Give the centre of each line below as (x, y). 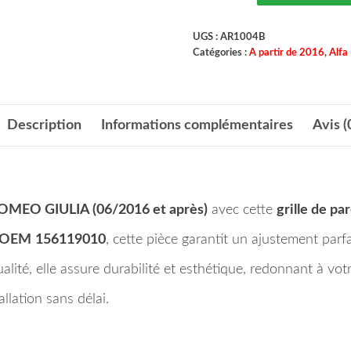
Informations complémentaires (197, 125)
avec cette (242, 210)
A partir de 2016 (286, 52)
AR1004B (242, 36)
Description (44, 125)
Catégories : (221, 52)
